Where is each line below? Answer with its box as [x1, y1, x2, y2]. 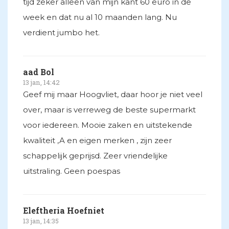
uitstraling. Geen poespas [23, 166, 120, 176]
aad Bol [23, 66, 54, 78]
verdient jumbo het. [23, 28, 100, 38]
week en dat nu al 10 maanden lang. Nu [23, 12, 177, 22]
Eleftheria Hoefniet [23, 205, 104, 216]
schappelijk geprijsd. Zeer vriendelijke [23, 151, 168, 161]
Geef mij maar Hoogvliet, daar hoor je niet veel [23, 89, 202, 100]
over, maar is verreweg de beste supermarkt [23, 105, 196, 115]
